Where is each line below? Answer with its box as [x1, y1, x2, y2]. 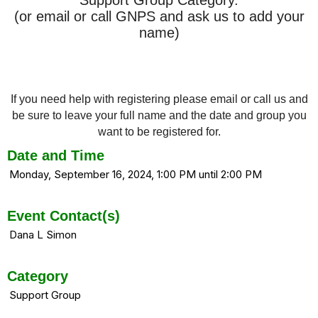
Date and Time [7, 147, 104, 163]
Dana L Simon [9, 227, 77, 241]
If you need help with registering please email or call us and [10, 92, 308, 105]
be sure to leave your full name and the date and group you [11, 109, 307, 121]
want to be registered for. [97, 125, 221, 138]
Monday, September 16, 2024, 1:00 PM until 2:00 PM [9, 167, 262, 181]
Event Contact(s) [7, 207, 120, 224]
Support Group [9, 287, 81, 302]
